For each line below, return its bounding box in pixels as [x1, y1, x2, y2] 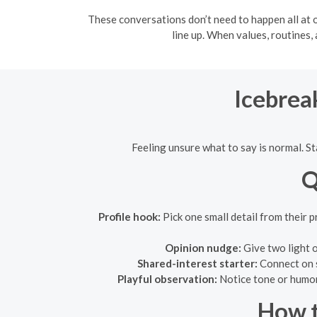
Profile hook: [98, 210, 161, 223]
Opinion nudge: [165, 241, 241, 254]
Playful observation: [117, 272, 217, 285]
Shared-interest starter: [137, 257, 258, 270]
